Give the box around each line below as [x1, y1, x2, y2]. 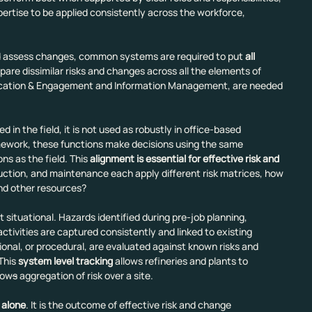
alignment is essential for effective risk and [89, 152, 281, 166]
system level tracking [17, 254, 113, 268]
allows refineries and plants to [112, 254, 250, 268]
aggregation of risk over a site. [17, 269, 153, 283]
